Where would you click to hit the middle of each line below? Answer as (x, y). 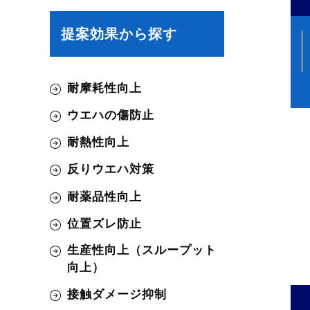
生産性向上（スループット (142, 250)
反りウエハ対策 (111, 170)
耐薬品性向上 (104, 197)
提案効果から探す (119, 34)
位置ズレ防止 (104, 224)
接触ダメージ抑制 (117, 295)
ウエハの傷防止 (111, 116)
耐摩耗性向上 (104, 88)
